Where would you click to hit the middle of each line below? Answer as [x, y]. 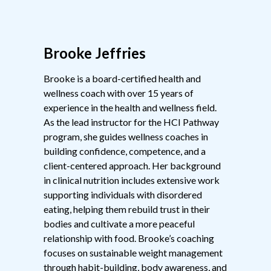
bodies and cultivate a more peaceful [119, 224]
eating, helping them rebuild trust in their [127, 209]
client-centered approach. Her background [132, 166]
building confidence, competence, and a [125, 151]
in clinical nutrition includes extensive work [132, 180]
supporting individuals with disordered [123, 195]
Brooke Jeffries [95, 53]
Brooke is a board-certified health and [122, 79]
